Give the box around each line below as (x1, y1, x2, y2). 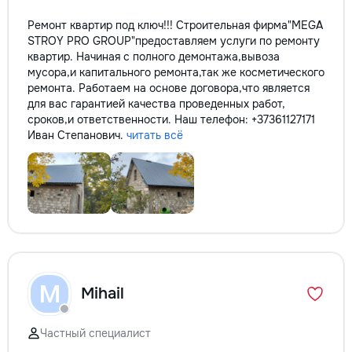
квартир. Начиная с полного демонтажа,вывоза (27, 49, 280, 64)
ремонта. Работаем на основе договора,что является (27, 81, 310, 95)
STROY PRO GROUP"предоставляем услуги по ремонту (27, 34, 320, 48)
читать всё (126, 128, 183, 142)
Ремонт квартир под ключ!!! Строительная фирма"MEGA (27, 18, 323, 32)
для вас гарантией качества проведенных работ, (27, 97, 285, 111)
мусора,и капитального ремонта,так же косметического (27, 65, 324, 79)
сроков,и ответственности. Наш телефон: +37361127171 (27, 112, 315, 126)
